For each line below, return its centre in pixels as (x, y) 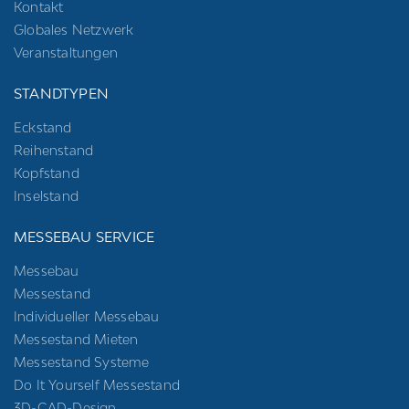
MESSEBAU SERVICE (84, 237)
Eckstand (43, 128)
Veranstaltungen (66, 53)
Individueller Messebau (87, 317)
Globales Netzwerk (74, 30)
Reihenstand (54, 151)
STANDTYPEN (61, 94)
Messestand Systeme (82, 362)
